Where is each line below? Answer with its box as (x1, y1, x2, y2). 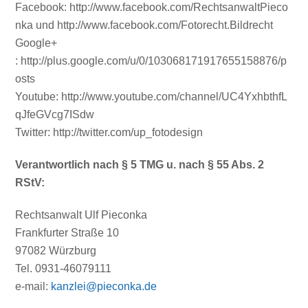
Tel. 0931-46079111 (15, 262, 112, 274)
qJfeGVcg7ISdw (15, 109, 95, 121)
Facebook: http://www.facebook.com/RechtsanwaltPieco (15, 1, 289, 14)
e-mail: (15, 280, 52, 292)
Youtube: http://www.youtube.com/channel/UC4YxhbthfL (15, 91, 288, 103)
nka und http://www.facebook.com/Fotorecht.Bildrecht (15, 19, 274, 32)
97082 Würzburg (15, 244, 97, 256)
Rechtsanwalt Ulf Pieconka (15, 208, 148, 221)
